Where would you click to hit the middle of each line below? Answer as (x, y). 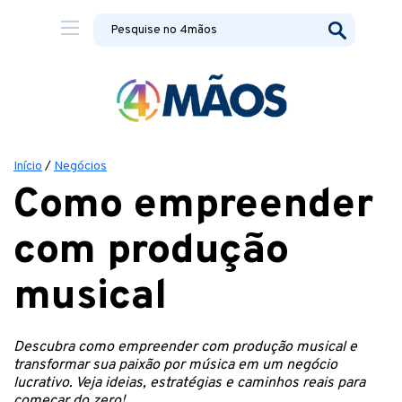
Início (28, 166)
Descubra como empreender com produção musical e (185, 347)
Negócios (80, 166)
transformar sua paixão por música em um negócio (175, 365)
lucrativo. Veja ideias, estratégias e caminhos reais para (189, 383)
